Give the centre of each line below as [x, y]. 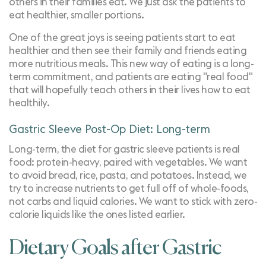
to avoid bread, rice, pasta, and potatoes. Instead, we [128, 175]
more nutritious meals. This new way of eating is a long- [131, 64]
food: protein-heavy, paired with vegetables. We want [128, 162]
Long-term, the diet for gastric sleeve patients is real [124, 149]
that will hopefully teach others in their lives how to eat [129, 90]
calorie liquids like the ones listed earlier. [97, 215]
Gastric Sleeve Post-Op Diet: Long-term [110, 130]
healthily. [29, 103]
